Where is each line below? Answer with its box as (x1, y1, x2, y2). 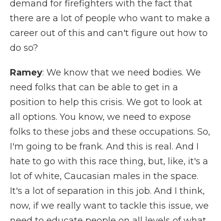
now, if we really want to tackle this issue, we (10, 200, 209, 211)
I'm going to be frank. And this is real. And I (10, 141, 199, 152)
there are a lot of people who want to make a (10, 13, 210, 24)
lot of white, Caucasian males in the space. (10, 171, 198, 182)
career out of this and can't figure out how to (10, 28, 208, 38)
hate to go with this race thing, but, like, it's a (10, 156, 208, 167)
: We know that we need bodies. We (42, 67, 201, 78)
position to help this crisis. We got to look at (10, 97, 202, 108)
